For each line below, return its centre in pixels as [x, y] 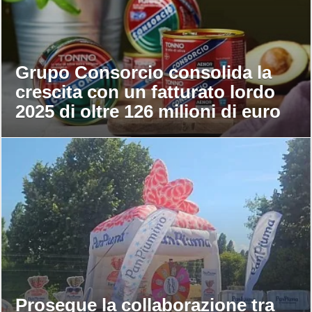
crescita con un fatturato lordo [145, 92]
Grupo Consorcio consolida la [143, 73]
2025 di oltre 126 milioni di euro [148, 112]
